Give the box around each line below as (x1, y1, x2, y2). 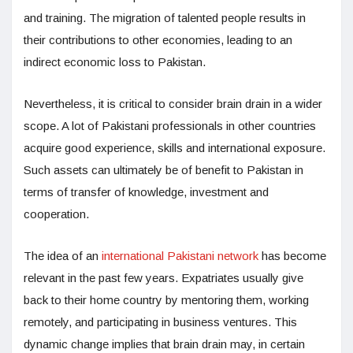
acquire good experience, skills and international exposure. (24, 141, 325, 155)
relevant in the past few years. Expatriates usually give (24, 271, 303, 285)
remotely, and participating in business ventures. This (24, 315, 297, 329)
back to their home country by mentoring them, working (24, 293, 309, 307)
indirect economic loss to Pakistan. (24, 55, 206, 69)
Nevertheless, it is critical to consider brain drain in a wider (24, 97, 322, 111)
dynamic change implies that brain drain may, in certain (24, 337, 305, 351)
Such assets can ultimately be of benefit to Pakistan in (24, 163, 303, 177)
